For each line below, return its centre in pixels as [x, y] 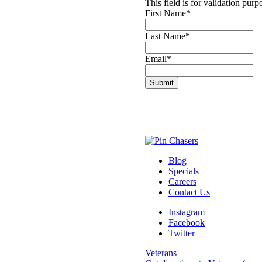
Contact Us [189, 192]
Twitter [182, 233]
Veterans [161, 253]
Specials [184, 171]
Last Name [165, 36]
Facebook [187, 223]
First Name [166, 13]
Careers [182, 182]
